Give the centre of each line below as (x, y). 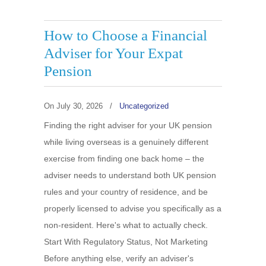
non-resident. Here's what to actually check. (126, 225)
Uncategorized (144, 106)
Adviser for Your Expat (113, 53)
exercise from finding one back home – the (124, 159)
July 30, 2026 (80, 106)
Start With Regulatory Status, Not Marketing (126, 242)
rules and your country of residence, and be (126, 192)
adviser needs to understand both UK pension (130, 175)
